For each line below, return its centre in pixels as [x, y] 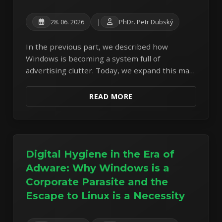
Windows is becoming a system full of [93, 58]
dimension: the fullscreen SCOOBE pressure [106, 94]
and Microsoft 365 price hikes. [80, 106]
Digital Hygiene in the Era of [100, 154]
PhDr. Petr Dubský [146, 22]
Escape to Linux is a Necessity [106, 195]
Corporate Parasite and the [97, 182]
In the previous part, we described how [97, 46]
